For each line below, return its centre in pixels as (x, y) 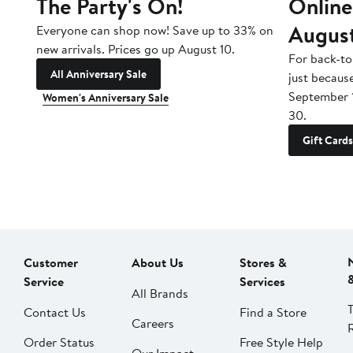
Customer (51, 263)
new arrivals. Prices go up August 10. (136, 49)
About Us (158, 263)
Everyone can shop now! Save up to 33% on (155, 30)
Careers (153, 323)
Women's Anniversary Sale (106, 98)
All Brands (160, 294)
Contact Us (55, 312)
